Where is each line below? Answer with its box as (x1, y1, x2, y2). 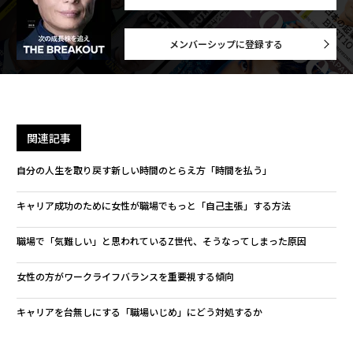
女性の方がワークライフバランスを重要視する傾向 (16, 269, 234, 283)
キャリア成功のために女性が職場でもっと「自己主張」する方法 (16, 199, 291, 212)
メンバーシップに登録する (169, 37, 283, 50)
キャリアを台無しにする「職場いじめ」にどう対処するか (16, 305, 262, 318)
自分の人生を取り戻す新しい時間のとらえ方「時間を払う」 (16, 163, 272, 176)
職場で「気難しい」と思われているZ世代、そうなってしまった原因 (16, 234, 307, 247)
